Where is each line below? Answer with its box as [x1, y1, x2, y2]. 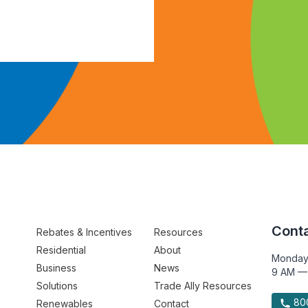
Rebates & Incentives [36, 226, 133, 238]
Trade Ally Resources [153, 280, 252, 291]
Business [36, 262, 77, 274]
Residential [36, 244, 87, 256]
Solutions [36, 280, 78, 291]
